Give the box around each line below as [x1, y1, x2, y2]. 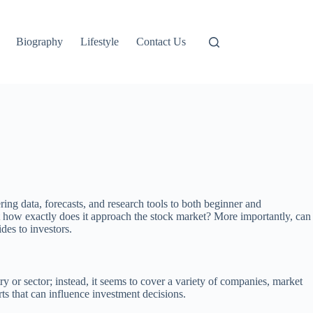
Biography [16, 36, 64, 48]
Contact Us [136, 36, 187, 48]
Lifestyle [80, 36, 119, 48]
